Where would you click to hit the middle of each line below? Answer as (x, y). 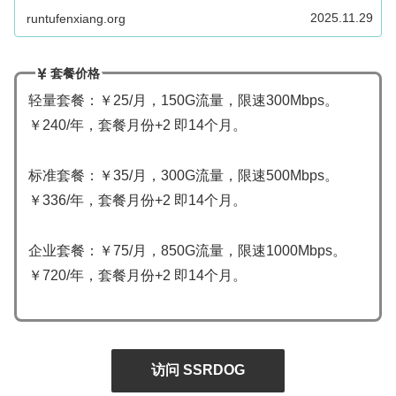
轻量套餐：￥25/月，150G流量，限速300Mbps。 (183, 101)
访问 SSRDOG (198, 369)
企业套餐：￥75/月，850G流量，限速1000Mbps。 (187, 250)
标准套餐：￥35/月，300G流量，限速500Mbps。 (183, 176)
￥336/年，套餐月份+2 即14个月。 (137, 201)
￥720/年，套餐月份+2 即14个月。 (137, 275)
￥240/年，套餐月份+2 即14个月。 (137, 126)
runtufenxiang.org (76, 18)
